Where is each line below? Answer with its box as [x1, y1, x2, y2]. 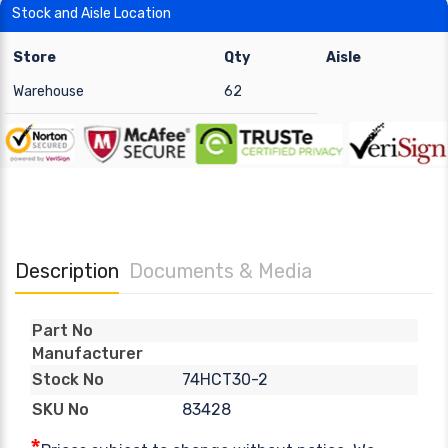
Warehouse [13, 83, 84, 100]
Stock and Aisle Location [12, 5, 171, 22]
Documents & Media [129, 258, 312, 283]
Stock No [32, 370, 104, 390]
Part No [32, 320, 93, 340]
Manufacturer [32, 343, 143, 363]
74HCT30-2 [181, 369, 268, 389]
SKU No [32, 400, 89, 420]
